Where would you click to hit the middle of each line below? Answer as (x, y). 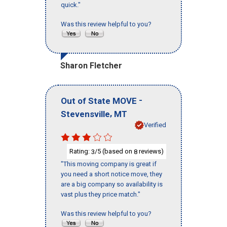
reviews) (150, 151)
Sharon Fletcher (91, 66)
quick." (71, 5)
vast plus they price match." (101, 195)
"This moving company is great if (109, 164)
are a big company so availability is (112, 184)
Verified (155, 125)
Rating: (80, 151)
